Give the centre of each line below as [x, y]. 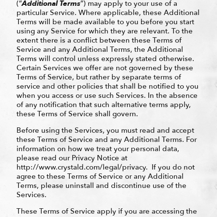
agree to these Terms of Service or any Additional [100, 176]
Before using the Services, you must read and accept [105, 130]
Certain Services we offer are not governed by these [105, 68]
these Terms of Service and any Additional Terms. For [106, 139]
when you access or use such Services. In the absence [107, 95]
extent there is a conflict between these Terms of [99, 40]
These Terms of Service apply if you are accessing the [107, 211]
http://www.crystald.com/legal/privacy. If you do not [105, 167]
